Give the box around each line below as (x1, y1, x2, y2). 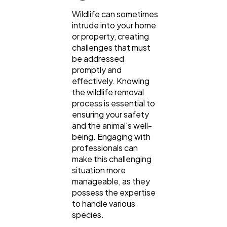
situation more (72, 165, 126, 176)
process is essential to (72, 98, 155, 109)
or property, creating (72, 31, 149, 42)
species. (72, 209, 104, 220)
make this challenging (72, 154, 152, 165)
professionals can (72, 142, 138, 154)
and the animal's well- (72, 120, 152, 131)
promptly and (72, 64, 122, 75)
